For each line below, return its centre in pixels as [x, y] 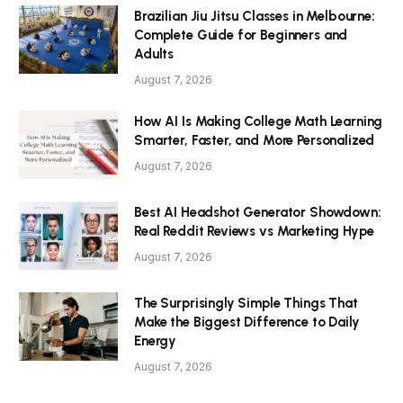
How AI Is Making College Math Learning [259, 122]
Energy [156, 341]
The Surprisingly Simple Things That [246, 304]
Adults [154, 54]
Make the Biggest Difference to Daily [247, 322]
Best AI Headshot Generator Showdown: [258, 213]
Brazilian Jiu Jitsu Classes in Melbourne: [255, 17]
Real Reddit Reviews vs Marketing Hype [254, 232]
